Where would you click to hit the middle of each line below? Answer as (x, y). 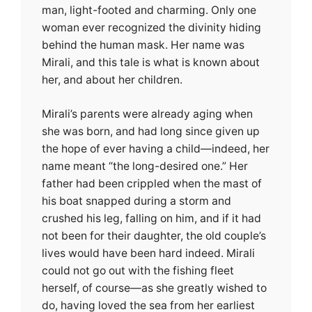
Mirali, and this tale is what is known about (151, 63)
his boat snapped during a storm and (136, 201)
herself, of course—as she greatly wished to (154, 288)
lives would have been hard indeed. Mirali (148, 253)
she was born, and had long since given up (151, 131)
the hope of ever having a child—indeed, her (156, 148)
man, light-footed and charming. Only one (149, 10)
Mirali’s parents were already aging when (147, 114)
